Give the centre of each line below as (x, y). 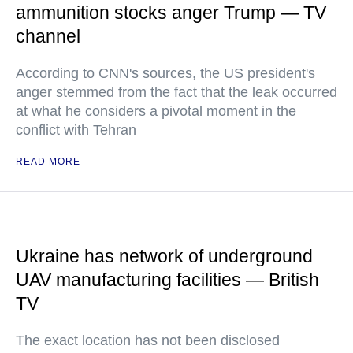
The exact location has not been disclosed (148, 341)
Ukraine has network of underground (164, 256)
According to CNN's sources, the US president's (165, 74)
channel (48, 37)
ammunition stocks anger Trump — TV (171, 13)
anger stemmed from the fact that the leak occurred (176, 93)
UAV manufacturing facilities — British (167, 280)
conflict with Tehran (76, 130)
